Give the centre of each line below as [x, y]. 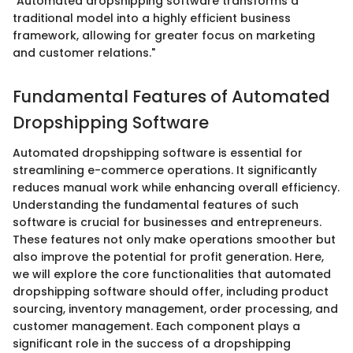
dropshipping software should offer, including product [171, 291]
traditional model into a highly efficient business [152, 19]
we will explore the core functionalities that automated [172, 274]
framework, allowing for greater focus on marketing [164, 36]
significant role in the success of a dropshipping [152, 343]
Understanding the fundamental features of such [156, 204]
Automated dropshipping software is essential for [158, 152]
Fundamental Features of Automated [171, 97]
